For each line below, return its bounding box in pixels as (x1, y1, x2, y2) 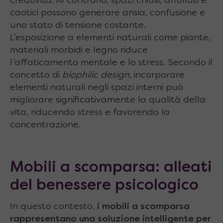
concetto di (10, 71, 62, 80)
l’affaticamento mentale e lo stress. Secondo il (10, 59, 213, 67)
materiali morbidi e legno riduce (10, 46, 148, 55)
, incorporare (129, 71, 185, 80)
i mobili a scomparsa (95, 202, 190, 211)
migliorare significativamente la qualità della (10, 96, 206, 105)
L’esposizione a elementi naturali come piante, (10, 34, 211, 42)
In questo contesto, (10, 202, 95, 211)
